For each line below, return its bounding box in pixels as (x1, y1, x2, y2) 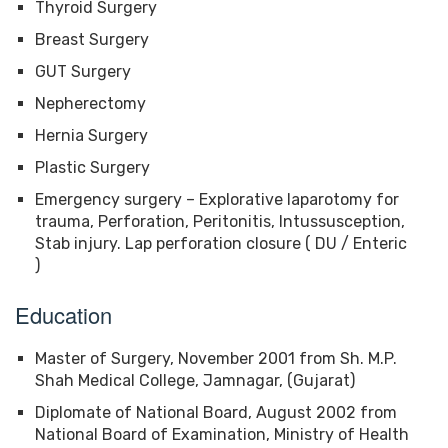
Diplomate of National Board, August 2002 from (35, 402, 397, 422)
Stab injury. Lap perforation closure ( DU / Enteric (35, 233, 407, 253)
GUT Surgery (35, 61, 131, 81)
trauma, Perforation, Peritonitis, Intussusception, (35, 211, 405, 231)
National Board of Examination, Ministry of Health (35, 424, 409, 444)
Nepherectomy (35, 93, 146, 113)
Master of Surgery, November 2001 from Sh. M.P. (35, 348, 397, 368)
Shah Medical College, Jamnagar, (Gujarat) (35, 370, 355, 390)
